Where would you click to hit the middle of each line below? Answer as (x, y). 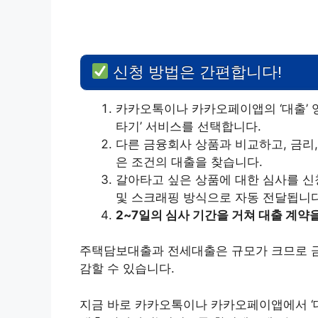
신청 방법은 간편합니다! (196, 72)
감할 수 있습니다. (127, 269)
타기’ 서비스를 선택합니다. (188, 126)
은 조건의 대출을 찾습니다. (189, 161)
